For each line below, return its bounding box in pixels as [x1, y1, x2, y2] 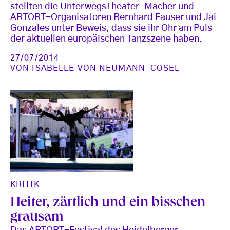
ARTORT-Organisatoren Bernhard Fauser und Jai [10, 12, 216, 22]
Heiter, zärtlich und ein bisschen [10, 196, 205, 211]
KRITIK [10, 180, 40, 188]
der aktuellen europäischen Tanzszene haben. [10, 34, 202, 44]
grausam [10, 210, 64, 225]
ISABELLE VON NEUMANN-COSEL [32, 64, 180, 72]
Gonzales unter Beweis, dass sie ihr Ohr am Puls [10, 23, 212, 33]
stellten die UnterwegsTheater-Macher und [10, 2, 194, 11]
